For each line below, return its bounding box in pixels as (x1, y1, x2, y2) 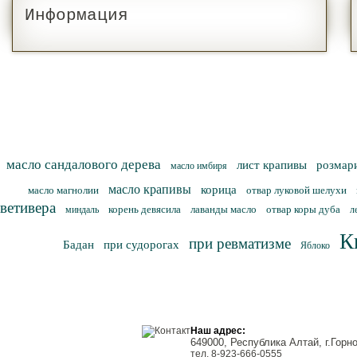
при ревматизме (189, 234, 291, 252)
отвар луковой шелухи (246, 183, 347, 196)
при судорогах (104, 237, 179, 251)
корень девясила (108, 202, 181, 215)
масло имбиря (171, 159, 227, 171)
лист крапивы (237, 158, 307, 171)
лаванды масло (190, 202, 257, 215)
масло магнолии (28, 183, 99, 196)
